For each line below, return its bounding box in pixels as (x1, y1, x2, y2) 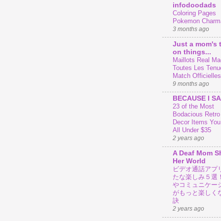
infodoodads (173, 1, 216, 9)
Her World (173, 157, 206, 165)
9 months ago (173, 80, 209, 87)
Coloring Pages (173, 9, 216, 17)
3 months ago (173, 25, 209, 33)
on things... (173, 48, 211, 56)
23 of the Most (173, 103, 214, 110)
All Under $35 (173, 126, 211, 134)
